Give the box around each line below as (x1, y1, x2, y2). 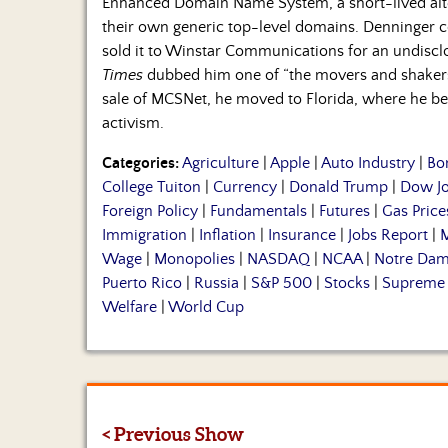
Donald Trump (289, 178, 388, 197)
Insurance (268, 226, 336, 245)
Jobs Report (348, 226, 428, 245)
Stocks (324, 274, 370, 293)
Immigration (102, 226, 187, 245)
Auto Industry (321, 154, 415, 173)
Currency (213, 178, 277, 197)
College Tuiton (102, 178, 201, 197)
